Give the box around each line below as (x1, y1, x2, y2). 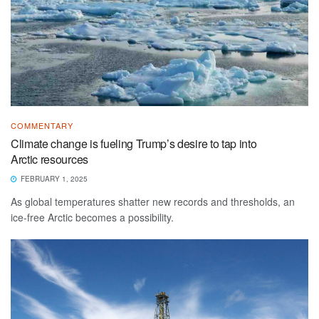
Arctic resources (11, 151, 88, 168)
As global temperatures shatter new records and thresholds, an (11, 194, 295, 209)
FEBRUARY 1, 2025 (19, 174, 88, 184)
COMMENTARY (11, 120, 73, 132)
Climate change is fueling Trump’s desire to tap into (11, 135, 257, 152)
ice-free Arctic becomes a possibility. (11, 210, 174, 225)
